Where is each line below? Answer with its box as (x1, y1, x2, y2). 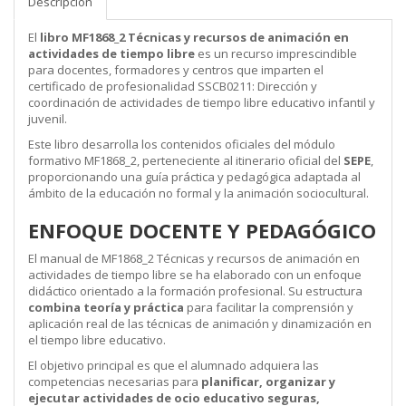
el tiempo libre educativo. (28, 332, 166, 348)
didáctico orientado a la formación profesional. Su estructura (28, 283, 362, 299)
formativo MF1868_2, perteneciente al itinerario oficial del (28, 152, 343, 169)
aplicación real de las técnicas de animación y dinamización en (28, 315, 372, 332)
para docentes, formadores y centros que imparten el (28, 62, 324, 78)
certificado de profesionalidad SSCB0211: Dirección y (28, 78, 317, 94)
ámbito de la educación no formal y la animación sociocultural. (28, 185, 369, 201)
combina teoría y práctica (28, 299, 184, 315)
